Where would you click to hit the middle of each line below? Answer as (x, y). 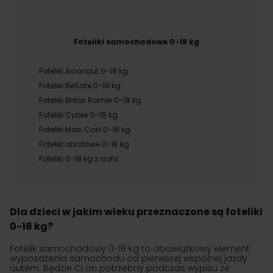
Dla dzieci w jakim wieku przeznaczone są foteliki (136, 212)
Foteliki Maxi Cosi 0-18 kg (85, 129)
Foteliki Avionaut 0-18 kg (83, 71)
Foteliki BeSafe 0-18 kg (80, 86)
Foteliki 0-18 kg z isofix (79, 159)
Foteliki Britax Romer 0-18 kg (90, 100)
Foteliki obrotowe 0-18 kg (84, 144)
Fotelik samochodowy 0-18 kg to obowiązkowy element (130, 249)
